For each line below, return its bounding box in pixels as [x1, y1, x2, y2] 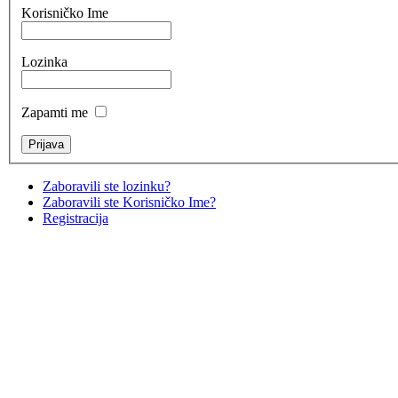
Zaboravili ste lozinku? [43, 178, 171, 194]
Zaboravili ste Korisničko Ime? [43, 194, 216, 210]
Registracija [43, 210, 108, 226]
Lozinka [21, 53, 68, 69]
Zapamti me [21, 104, 88, 120]
